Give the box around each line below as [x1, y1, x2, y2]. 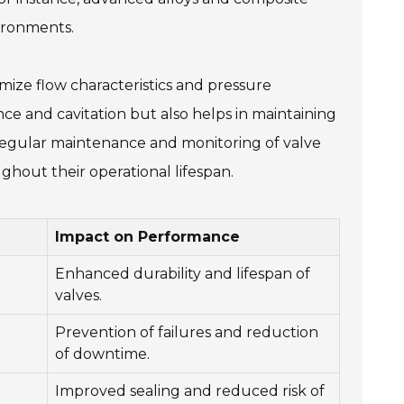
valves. [55, 287, 102, 304]
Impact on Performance [55, 228, 240, 245]
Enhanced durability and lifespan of [55, 265, 310, 282]
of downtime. [55, 345, 150, 363]
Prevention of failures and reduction [55, 324, 318, 341]
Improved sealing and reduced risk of [55, 382, 325, 399]
